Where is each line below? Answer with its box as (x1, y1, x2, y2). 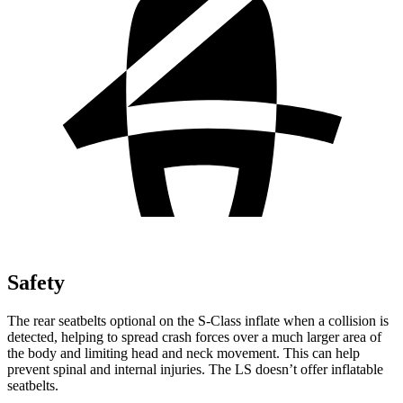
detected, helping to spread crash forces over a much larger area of (7, 328, 381, 345)
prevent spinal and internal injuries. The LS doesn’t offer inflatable (7, 361, 383, 377)
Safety (7, 270, 65, 294)
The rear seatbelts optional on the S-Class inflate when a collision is (7, 312, 389, 328)
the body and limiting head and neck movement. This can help (7, 345, 360, 361)
